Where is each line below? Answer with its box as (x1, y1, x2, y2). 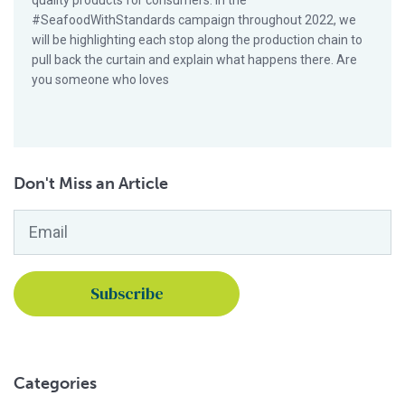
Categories (14, 373, 97, 393)
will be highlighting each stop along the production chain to (32, 33, 363, 47)
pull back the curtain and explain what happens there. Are (32, 52, 357, 67)
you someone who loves (32, 72, 169, 87)
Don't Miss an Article (14, 174, 168, 193)
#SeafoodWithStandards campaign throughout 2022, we (32, 13, 356, 27)
